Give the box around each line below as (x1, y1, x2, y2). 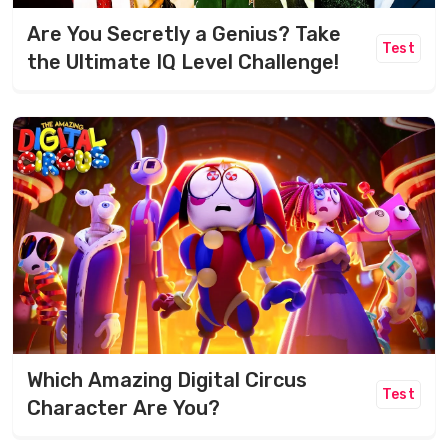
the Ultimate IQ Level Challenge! (27, 50, 339, 75)
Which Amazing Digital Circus (27, 368, 307, 393)
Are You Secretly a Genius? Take (27, 22, 341, 47)
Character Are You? (27, 396, 220, 421)
